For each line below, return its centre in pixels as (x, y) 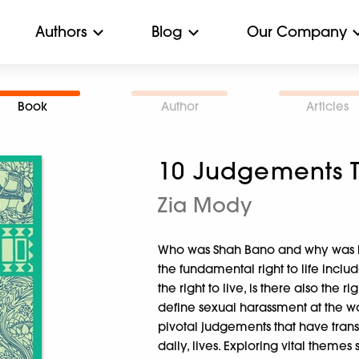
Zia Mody (205, 205)
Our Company (297, 32)
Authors (61, 32)
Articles (327, 106)
